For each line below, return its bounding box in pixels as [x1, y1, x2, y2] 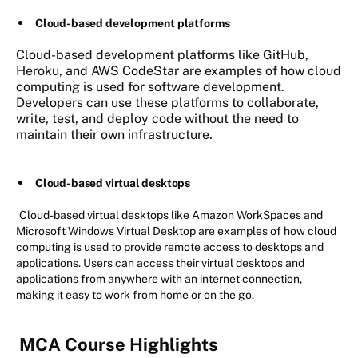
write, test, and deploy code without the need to [16, 111, 299, 127]
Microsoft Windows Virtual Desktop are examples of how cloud [16, 225, 336, 238]
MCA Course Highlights [19, 334, 218, 356]
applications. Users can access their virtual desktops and [16, 257, 304, 270]
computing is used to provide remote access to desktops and [16, 241, 324, 254]
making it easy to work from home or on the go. [16, 288, 254, 302]
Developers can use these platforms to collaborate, [16, 95, 319, 111]
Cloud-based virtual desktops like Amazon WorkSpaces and [19, 209, 323, 222]
